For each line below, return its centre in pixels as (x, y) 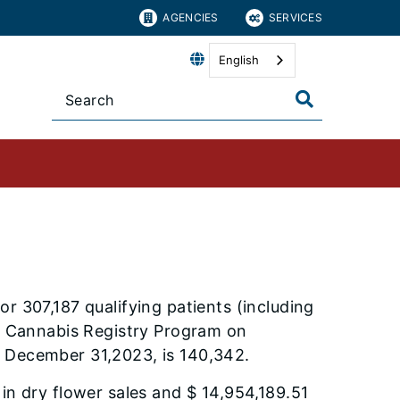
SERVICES (295, 17)
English (239, 60)
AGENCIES (191, 17)
